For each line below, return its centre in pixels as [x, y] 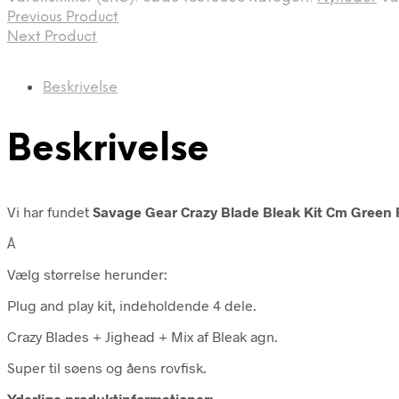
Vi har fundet [50, 211]
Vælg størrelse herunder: [87, 273]
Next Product [52, 37]
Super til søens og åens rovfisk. [107, 367]
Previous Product [63, 17]
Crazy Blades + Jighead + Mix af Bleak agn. [142, 336]
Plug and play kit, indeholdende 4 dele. [132, 305]
